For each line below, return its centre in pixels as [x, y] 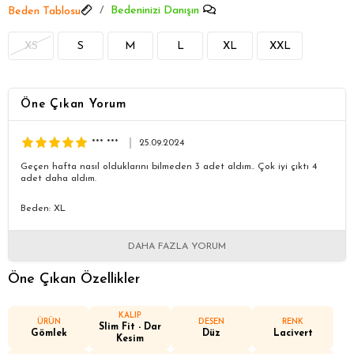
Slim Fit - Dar [130, 327]
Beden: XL [43, 209]
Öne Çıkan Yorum [73, 105]
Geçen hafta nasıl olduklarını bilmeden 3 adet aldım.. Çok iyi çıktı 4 [169, 167]
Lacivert [293, 333]
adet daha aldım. [58, 179]
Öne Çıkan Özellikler [74, 279]
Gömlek [49, 333]
